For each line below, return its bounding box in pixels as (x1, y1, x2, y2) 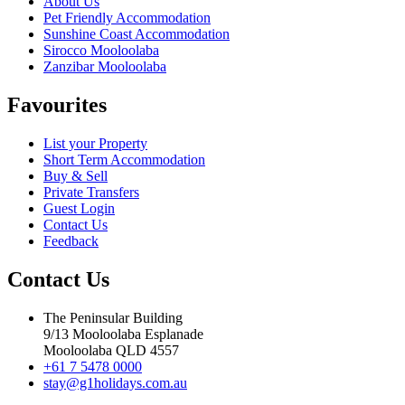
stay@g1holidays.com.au (43, 374, 187, 391)
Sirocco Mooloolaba (43, 42, 159, 59)
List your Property (43, 136, 147, 152)
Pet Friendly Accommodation (43, 10, 211, 26)
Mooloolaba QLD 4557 (43, 342, 179, 358)
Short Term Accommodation (43, 152, 205, 168)
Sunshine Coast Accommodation (43, 26, 230, 42)
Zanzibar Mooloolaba (43, 59, 166, 75)
